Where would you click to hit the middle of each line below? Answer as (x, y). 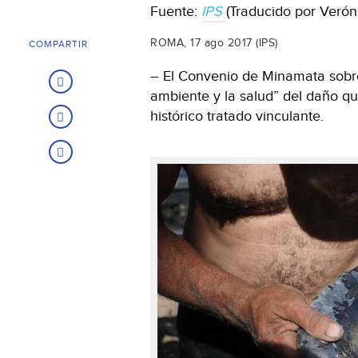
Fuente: (176, 11)
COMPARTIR (58, 44)
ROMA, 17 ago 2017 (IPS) (214, 43)
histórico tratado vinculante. (237, 116)
